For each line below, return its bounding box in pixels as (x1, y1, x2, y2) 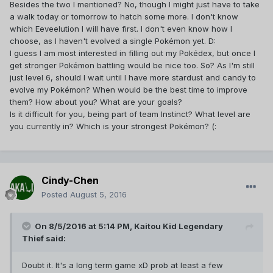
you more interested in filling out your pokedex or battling (22, 17, 241, 27)
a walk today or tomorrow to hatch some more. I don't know (10, 11, 238, 21)
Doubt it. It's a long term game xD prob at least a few (22, 260, 223, 271)
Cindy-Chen (41, 174, 99, 187)
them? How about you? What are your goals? (10, 96, 182, 107)
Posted (41, 190, 70, 200)
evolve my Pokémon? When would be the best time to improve (10, 84, 247, 94)
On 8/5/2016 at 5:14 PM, (35, 221, 134, 232)
